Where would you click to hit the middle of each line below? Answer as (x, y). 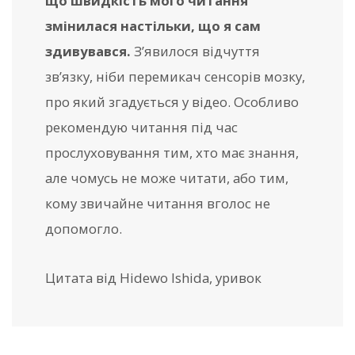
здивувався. (88, 52)
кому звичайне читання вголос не (158, 204)
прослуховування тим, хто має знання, (172, 153)
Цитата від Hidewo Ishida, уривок (153, 278)
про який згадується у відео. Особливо (172, 102)
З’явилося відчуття (195, 52)
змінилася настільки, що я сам (153, 26)
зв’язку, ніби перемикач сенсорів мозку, (175, 77)
